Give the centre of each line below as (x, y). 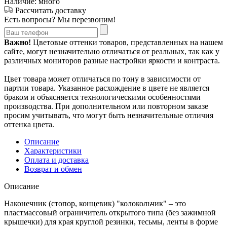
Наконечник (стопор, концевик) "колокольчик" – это (95, 203)
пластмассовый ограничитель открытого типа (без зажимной (110, 212)
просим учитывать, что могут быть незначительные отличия (109, 115)
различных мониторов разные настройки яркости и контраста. (112, 60)
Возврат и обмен (53, 169)
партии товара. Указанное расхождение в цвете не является (107, 88)
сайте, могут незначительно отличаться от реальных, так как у (112, 51)
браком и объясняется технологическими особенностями (102, 97)
